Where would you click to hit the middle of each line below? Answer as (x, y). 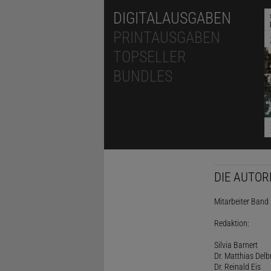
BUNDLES (143, 76)
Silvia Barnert (236, 245)
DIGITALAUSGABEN (172, 18)
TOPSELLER (149, 57)
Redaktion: (231, 223)
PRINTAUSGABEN (167, 37)
